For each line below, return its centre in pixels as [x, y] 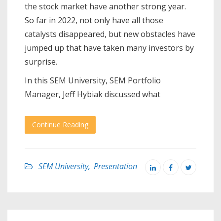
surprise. [41, 62]
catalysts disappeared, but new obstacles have [110, 34]
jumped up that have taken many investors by [109, 48]
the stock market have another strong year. [105, 7]
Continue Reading [60, 125]
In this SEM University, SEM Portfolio [93, 81]
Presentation [115, 166]
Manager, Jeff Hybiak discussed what [92, 94]
